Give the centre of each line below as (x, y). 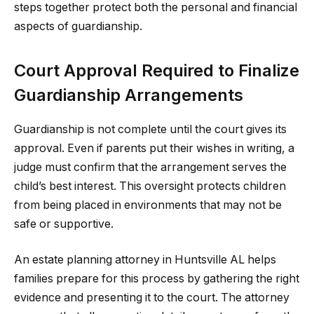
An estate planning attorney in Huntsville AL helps (145, 260)
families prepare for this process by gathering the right (157, 279)
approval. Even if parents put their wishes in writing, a (154, 148)
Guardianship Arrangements (129, 95)
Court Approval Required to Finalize (157, 70)
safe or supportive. (64, 224)
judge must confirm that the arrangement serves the (150, 167)
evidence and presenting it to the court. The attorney (152, 298)
